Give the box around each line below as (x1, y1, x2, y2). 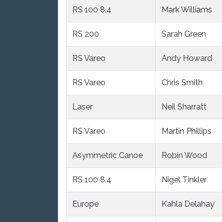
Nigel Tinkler (162, 174, 207, 184)
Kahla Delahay (162, 199, 215, 209)
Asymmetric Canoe (72, 150, 143, 160)
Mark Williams (162, 4, 212, 14)
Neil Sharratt (162, 102, 207, 111)
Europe (72, 199, 99, 209)
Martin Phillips (162, 126, 212, 136)
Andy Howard (162, 53, 212, 63)
